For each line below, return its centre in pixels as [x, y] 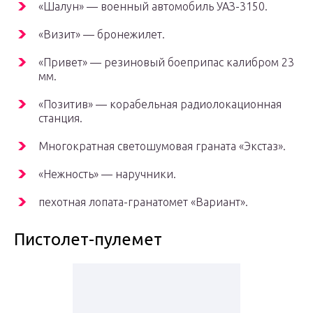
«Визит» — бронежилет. [102, 35]
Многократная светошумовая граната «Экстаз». [162, 146]
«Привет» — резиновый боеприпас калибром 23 [166, 63]
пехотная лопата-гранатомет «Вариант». [143, 202]
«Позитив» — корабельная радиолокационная [160, 104]
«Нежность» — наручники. [107, 174]
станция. [60, 118]
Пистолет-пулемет [88, 240]
